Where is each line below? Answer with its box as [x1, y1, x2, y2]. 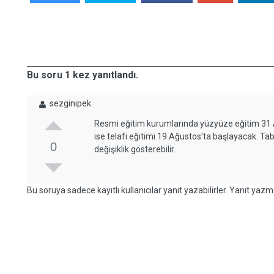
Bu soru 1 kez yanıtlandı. [27, 69, 138, 81]
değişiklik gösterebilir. [94, 144, 178, 154]
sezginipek [50, 98, 91, 108]
